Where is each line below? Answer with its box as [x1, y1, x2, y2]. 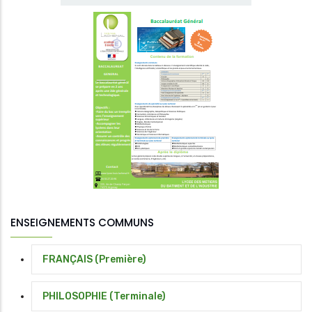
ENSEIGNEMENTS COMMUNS [10, 215, 154, 231]
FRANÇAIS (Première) [42, 253, 146, 266]
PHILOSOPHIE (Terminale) [42, 290, 166, 303]
